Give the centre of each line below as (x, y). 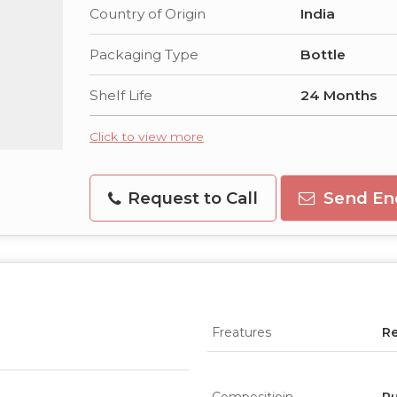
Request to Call (191, 198)
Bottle (323, 54)
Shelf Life (121, 95)
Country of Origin (148, 14)
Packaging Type (144, 54)
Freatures (241, 332)
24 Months (339, 95)
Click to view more (147, 136)
